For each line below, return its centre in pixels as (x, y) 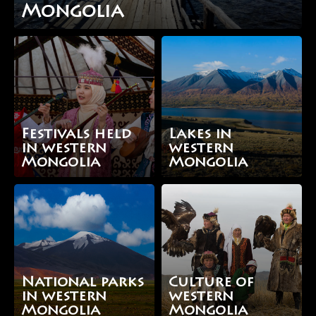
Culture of (211, 283)
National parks (83, 283)
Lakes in (200, 135)
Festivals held (76, 135)
